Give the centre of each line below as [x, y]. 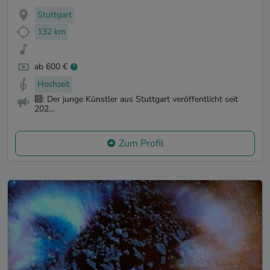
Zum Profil [141, 144]
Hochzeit [54, 84]
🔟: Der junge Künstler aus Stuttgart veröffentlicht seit [136, 99]
